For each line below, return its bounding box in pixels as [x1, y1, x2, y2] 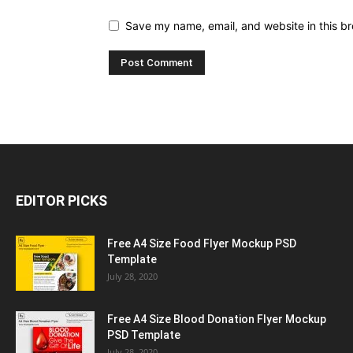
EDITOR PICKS [16, 191, 107, 209]
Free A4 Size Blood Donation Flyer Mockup [107, 312, 326, 325]
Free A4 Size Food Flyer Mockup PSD [107, 236, 296, 250]
